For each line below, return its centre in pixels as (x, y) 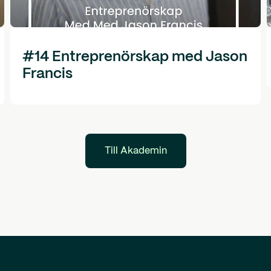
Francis (47, 74)
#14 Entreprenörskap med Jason (135, 57)
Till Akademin (135, 151)
